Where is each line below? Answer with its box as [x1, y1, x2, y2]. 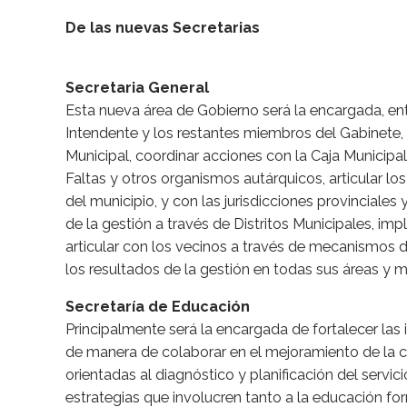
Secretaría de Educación [65, 298, 250, 316]
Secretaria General [65, 79, 209, 97]
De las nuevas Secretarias [65, 19, 260, 37]
